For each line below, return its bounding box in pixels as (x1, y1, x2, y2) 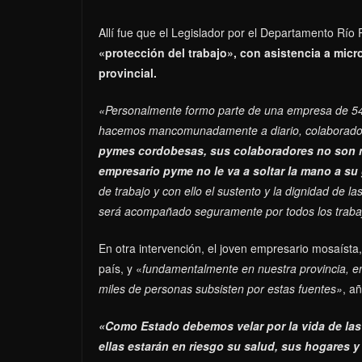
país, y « (99, 259, 142, 276)
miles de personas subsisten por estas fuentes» (99, 280, 343, 297)
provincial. (99, 64, 157, 81)
